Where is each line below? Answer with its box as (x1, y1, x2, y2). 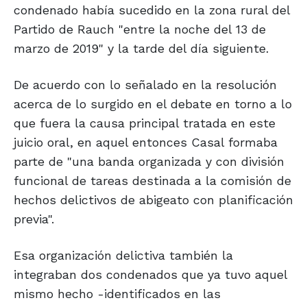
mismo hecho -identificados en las (14, 286, 221, 302)
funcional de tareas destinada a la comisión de (14, 173, 291, 188)
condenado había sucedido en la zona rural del (14, 3, 290, 18)
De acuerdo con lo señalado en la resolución (14, 77, 277, 93)
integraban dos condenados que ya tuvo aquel (14, 267, 287, 282)
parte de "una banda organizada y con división (14, 154, 284, 169)
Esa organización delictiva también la (14, 248, 233, 263)
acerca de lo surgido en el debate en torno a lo (14, 97, 292, 112)
